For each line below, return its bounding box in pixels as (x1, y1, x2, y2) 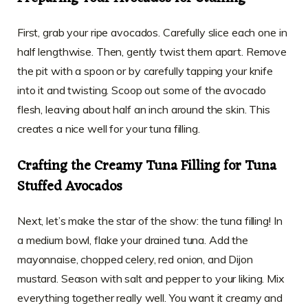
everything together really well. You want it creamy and (17, 290, 283, 305)
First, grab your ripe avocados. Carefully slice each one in (17, 25, 287, 39)
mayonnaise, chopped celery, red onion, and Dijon (17, 252, 253, 266)
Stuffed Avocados (17, 174, 122, 199)
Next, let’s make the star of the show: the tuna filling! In (17, 213, 283, 228)
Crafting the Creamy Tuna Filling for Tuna (17, 153, 276, 179)
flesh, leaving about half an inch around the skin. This (17, 102, 270, 116)
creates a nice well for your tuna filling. (17, 121, 200, 135)
